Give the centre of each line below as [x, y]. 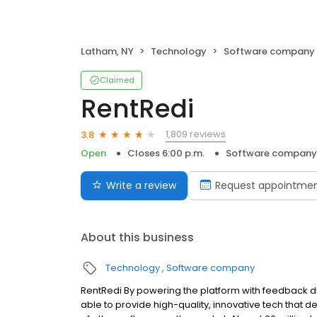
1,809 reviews [196, 134]
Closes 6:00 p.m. [166, 153]
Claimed [117, 80]
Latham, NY [107, 51]
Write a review [141, 185]
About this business [137, 237]
